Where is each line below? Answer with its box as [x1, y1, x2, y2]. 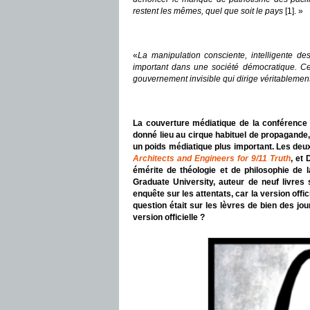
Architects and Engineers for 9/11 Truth [133, 154, 291, 163]
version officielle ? [133, 212, 205, 222]
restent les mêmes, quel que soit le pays [133, 6, 283, 16]
